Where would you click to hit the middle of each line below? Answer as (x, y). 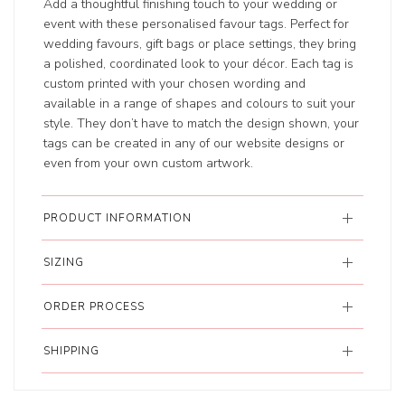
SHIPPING (72, 351)
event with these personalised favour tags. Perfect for (197, 24)
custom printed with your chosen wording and (175, 84)
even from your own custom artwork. (149, 164)
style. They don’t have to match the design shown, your (202, 124)
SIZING (64, 263)
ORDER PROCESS (94, 307)
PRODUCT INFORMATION (118, 218)
